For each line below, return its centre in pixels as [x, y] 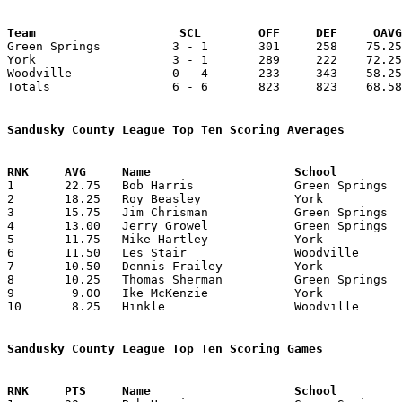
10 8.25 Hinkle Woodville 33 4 [14, 306]
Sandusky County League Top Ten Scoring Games [165, 349]
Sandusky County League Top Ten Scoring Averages [176, 129]
